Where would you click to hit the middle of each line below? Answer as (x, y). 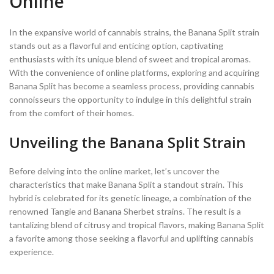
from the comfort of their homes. (72, 113)
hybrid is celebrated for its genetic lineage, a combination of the (130, 198)
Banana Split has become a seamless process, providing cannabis (132, 86)
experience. (31, 251)
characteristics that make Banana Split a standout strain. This (126, 184)
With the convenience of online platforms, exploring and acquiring (134, 72)
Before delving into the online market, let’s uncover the (114, 171)
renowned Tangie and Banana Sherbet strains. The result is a (125, 211)
